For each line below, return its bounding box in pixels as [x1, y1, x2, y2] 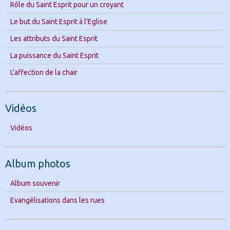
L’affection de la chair [10, 68, 78, 76]
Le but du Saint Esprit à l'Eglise [10, 17, 107, 26]
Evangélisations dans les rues [10, 196, 105, 204]
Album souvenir [10, 179, 60, 187]
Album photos [5, 158, 70, 169]
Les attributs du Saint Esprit [10, 34, 98, 43]
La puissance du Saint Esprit [10, 51, 99, 60]
